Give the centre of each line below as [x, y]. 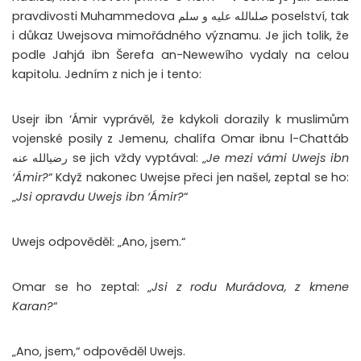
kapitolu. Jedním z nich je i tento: [108, 75]
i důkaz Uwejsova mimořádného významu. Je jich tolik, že [180, 36]
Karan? [33, 307]
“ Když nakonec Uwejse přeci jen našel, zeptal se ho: [199, 178]
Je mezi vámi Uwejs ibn [278, 158]
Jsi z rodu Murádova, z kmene [251, 287]
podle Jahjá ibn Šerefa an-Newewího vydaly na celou [180, 55]
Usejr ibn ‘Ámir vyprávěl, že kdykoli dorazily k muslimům [180, 120]
